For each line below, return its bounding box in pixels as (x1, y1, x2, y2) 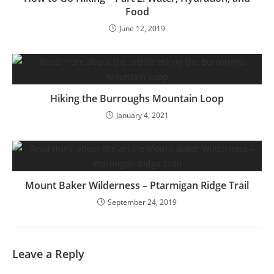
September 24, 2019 (108, 196, 177, 207)
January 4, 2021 (116, 109, 169, 120)
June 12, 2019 (119, 23, 165, 34)
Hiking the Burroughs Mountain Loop (50, 91, 224, 105)
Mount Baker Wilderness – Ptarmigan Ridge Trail (25, 178, 249, 192)
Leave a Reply (12, 246, 84, 261)
